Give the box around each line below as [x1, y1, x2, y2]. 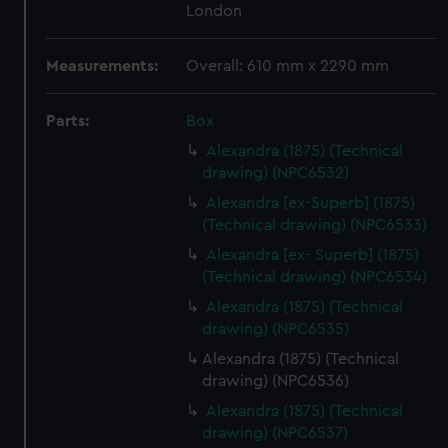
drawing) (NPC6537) [202, 425, 349, 441]
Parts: [46, 113, 90, 129]
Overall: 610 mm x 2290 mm [186, 58, 390, 74]
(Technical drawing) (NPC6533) [202, 217, 428, 233]
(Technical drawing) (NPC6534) [202, 269, 428, 285]
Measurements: [46, 58, 159, 74]
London [186, 3, 243, 19]
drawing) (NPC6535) [202, 321, 350, 337]
